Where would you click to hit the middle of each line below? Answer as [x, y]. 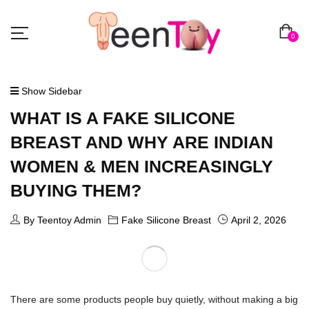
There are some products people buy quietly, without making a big [154, 300]
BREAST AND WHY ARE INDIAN [142, 142]
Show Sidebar [50, 91]
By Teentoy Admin [62, 220]
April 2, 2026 [259, 220]
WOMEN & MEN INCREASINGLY [142, 166]
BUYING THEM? [76, 190]
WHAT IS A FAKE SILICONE [123, 118]
